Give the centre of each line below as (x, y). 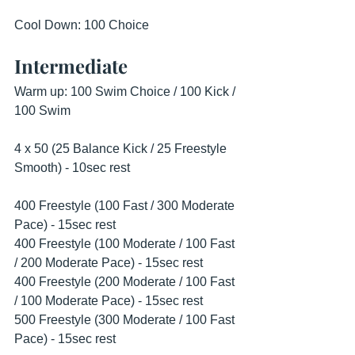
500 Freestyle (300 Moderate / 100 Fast (126, 320)
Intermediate (71, 66)
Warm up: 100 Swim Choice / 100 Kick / (126, 92)
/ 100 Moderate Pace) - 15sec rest (110, 301)
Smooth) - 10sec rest (74, 168)
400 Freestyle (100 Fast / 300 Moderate (126, 206)
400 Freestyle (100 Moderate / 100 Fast (126, 244)
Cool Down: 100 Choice (83, 25)
